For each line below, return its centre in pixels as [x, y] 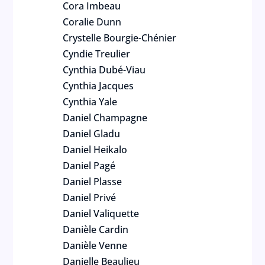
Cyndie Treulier [97, 54]
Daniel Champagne [105, 118]
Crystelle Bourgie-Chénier [120, 38]
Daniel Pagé [89, 166]
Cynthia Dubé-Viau [104, 70]
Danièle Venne [95, 245]
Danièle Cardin [96, 230]
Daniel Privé [90, 198]
